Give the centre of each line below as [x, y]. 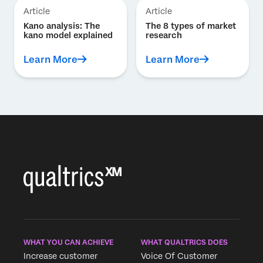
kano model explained [68, 36]
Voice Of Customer [179, 256]
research [164, 36]
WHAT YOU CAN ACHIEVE [68, 243]
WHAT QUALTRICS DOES [184, 243]
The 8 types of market [191, 26]
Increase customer [60, 256]
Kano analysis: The [62, 26]
